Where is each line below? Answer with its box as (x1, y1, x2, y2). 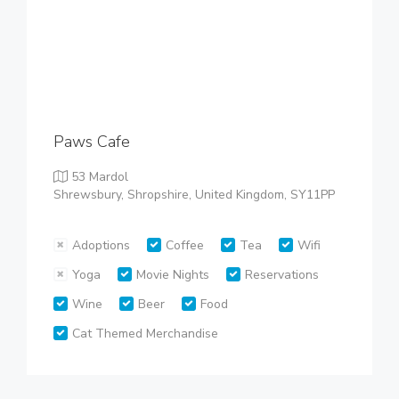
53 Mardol (68, 168, 128, 185)
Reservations (245, 266, 319, 283)
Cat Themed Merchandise (72, 325, 218, 342)
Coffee (166, 237, 204, 254)
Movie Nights (136, 266, 209, 283)
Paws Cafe (53, 131, 130, 152)
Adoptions (72, 237, 130, 254)
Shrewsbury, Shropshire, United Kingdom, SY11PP (53, 186, 335, 203)
